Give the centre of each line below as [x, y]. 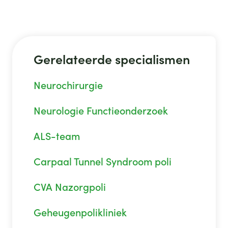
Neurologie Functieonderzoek [101, 111]
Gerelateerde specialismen [112, 59]
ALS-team [56, 136]
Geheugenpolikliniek [80, 212]
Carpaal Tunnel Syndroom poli [102, 162]
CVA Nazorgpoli [69, 187]
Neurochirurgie [68, 85]
